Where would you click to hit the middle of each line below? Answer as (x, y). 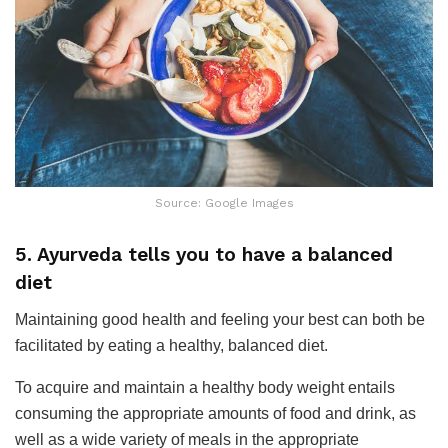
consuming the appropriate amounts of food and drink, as (215, 413)
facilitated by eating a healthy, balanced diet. (171, 345)
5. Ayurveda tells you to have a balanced (204, 255)
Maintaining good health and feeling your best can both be (220, 319)
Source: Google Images (224, 202)
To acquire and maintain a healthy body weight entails (205, 387)
